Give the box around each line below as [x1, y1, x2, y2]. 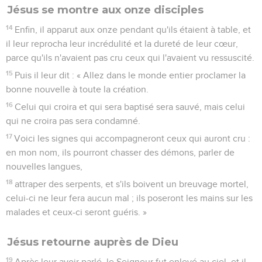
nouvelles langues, [6, 161, 82, 171]
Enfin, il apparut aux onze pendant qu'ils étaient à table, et [15, 25, 251, 35]
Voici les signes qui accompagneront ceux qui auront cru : [14, 133, 251, 143]
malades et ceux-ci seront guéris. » [6, 207, 147, 217]
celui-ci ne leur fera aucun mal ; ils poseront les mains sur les [6, 193, 253, 203]
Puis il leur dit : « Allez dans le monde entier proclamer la [15, 70, 246, 80]
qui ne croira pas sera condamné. [6, 116, 140, 126]
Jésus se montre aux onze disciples [7, 3, 204, 16]
